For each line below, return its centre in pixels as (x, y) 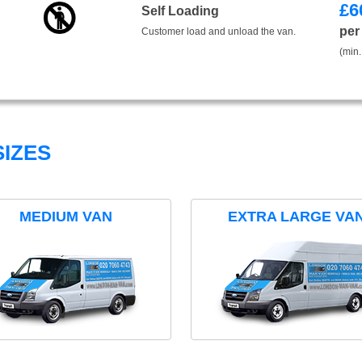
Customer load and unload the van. (218, 31)
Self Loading (180, 11)
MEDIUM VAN (66, 216)
